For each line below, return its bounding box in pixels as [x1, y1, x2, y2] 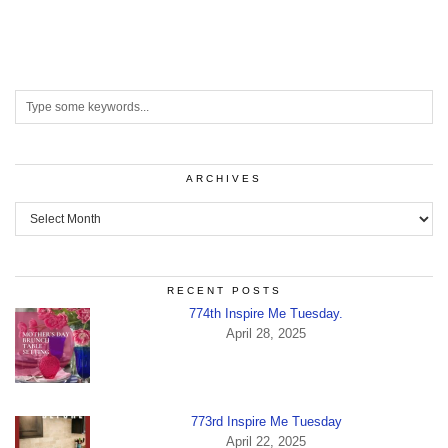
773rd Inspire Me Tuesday [190, 413, 342, 429]
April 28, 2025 [226, 325, 307, 341]
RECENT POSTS [166, 284, 282, 296]
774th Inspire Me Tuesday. [189, 305, 344, 321]
